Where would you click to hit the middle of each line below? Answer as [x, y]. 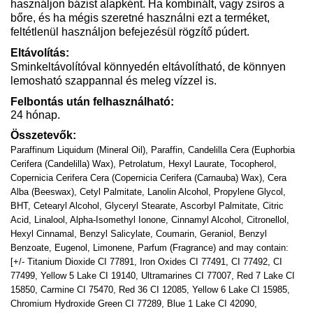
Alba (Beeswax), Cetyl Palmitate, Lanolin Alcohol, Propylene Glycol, [148, 191]
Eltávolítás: [40, 52]
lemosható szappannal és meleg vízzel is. [114, 80]
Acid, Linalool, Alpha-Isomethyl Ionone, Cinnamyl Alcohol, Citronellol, [150, 219]
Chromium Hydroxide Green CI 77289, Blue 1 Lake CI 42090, [134, 303]
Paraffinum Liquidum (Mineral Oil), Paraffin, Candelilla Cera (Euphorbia [153, 150]
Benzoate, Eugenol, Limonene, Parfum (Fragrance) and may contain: [150, 247]
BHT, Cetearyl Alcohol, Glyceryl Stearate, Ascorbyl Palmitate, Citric [147, 205]
